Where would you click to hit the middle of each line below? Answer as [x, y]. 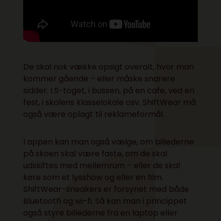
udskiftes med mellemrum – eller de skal [102, 165]
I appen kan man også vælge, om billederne [109, 142]
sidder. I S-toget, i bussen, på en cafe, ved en [109, 90]
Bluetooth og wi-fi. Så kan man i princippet [105, 201]
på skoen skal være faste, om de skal [95, 153]
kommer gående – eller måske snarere [99, 78]
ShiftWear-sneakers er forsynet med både [106, 189]
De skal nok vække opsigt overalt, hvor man [109, 67]
